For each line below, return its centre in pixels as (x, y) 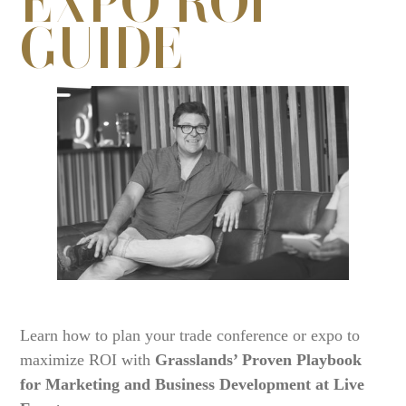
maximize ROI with (88, 360)
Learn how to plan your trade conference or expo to (190, 336)
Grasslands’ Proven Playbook (259, 360)
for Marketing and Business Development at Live (193, 385)
